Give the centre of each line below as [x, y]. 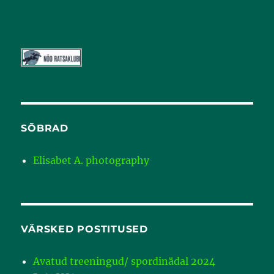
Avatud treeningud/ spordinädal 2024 [124, 261]
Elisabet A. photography [91, 161]
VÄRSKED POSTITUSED [84, 229]
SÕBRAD [45, 128]
